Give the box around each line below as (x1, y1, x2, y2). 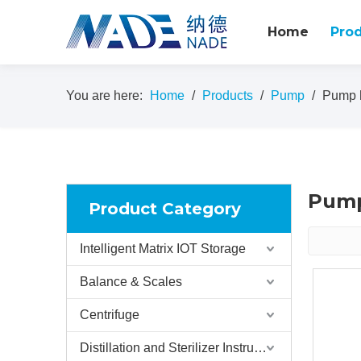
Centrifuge (80, 308, 139, 322)
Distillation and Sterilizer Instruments (254, 341, 267, 355)
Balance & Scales (80, 275, 182, 288)
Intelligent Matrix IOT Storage (80, 242, 246, 255)
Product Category (89, 199, 241, 218)
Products (202, 89, 253, 102)
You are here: (66, 89, 143, 102)
